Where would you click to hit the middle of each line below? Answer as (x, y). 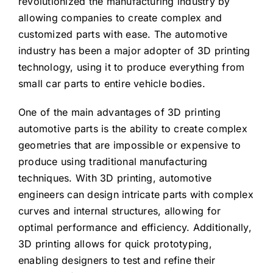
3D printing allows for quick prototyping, (115, 244)
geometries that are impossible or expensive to (129, 145)
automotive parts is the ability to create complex (133, 129)
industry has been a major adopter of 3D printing (134, 51)
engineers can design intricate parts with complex (136, 194)
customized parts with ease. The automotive (123, 34)
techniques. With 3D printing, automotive (115, 178)
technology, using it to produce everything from (131, 67)
